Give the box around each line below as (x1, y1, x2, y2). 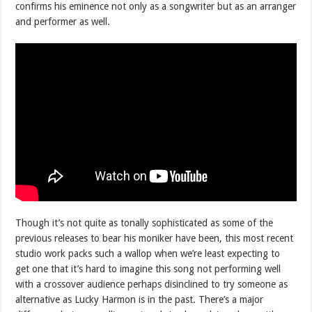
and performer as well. (15, 15, 111, 27)
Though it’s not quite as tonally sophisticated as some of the (15, 217, 274, 228)
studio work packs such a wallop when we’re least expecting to (15, 247, 281, 259)
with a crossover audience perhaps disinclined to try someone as (15, 278, 288, 290)
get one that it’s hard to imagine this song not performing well (15, 263, 281, 274)
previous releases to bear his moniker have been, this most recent (15, 232, 294, 244)
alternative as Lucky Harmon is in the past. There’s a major (15, 293, 264, 305)
